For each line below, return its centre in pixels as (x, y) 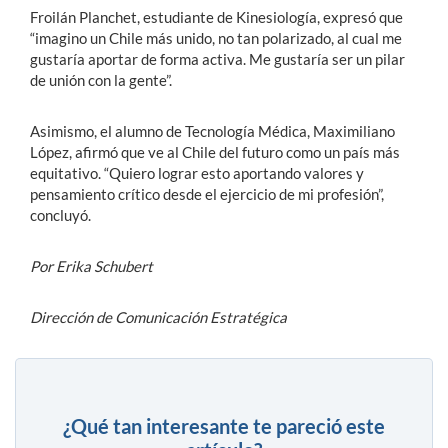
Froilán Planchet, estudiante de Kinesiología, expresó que (216, 16)
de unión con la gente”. (101, 79)
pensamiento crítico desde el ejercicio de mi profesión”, (207, 193)
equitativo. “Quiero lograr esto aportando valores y (197, 172)
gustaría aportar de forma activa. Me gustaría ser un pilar (217, 58)
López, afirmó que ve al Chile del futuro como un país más (215, 151)
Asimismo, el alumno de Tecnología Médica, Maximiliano (212, 130)
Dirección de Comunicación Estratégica (158, 316)
